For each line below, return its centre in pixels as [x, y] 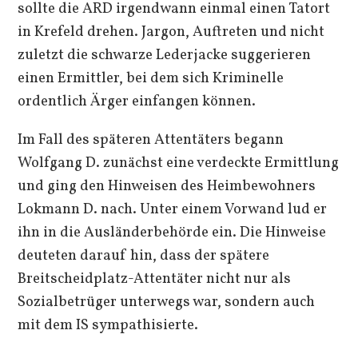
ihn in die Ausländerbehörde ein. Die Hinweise [172, 232]
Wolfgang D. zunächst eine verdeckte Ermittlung [179, 163]
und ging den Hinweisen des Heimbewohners [167, 186]
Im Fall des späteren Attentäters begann [151, 139]
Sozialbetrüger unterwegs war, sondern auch [167, 302]
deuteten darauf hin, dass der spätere [144, 255]
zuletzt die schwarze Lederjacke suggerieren [165, 56]
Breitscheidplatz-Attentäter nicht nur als [155, 278]
